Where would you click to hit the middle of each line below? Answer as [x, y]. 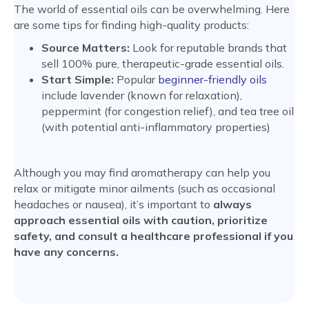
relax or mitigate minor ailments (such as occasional [144, 189]
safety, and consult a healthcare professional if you [153, 236]
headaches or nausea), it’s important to [113, 205]
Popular [136, 80]
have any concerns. [66, 252]
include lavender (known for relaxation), [142, 96]
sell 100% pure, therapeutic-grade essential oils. [163, 64]
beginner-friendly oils [212, 80]
